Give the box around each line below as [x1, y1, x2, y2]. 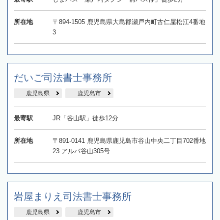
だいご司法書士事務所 [14, 72, 112, 83]
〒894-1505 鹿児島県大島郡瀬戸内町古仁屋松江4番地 [52, 18, 205, 26]
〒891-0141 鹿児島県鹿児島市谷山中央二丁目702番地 [52, 137, 206, 144]
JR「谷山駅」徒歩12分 [52, 114, 118, 122]
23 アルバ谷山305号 [52, 147, 110, 155]
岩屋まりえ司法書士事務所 [14, 191, 132, 202]
